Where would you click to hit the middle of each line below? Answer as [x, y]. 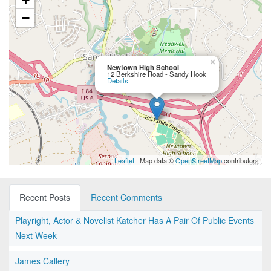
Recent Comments [126, 198]
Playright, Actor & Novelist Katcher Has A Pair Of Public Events [135, 220]
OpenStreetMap [199, 161]
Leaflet [124, 161]
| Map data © [155, 161]
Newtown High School [143, 67]
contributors [240, 161]
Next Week [36, 236]
